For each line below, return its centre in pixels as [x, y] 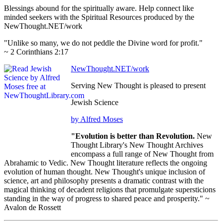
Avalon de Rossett [32, 208]
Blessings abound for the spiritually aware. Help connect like [99, 8]
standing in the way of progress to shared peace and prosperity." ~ [107, 199]
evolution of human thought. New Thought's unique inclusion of [105, 172]
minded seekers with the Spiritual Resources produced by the [99, 17]
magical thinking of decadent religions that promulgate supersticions [110, 190]
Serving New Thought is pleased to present [138, 86]
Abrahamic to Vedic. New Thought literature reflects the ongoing [106, 163]
